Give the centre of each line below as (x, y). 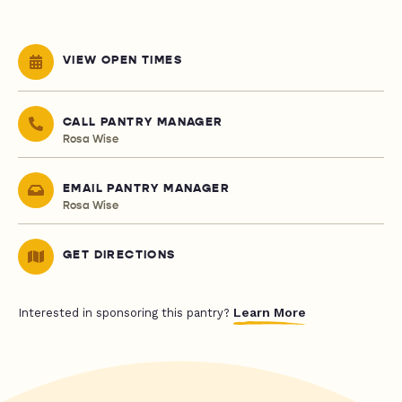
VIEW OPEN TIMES (122, 61)
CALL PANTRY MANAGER (143, 122)
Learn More (270, 313)
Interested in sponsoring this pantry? (126, 313)
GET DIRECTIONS (119, 255)
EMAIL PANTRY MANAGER (146, 189)
